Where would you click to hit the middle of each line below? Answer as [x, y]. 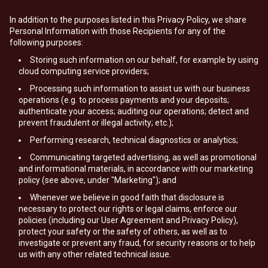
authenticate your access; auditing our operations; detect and [134, 111]
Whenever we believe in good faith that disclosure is [127, 197]
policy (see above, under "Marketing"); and [98, 180]
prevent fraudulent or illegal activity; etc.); [96, 123]
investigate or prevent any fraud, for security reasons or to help [137, 243]
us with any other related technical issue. [95, 254]
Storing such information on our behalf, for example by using [144, 60]
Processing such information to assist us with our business [140, 89]
